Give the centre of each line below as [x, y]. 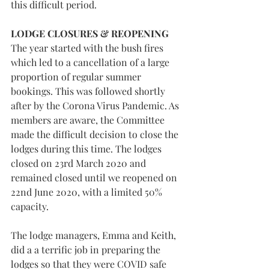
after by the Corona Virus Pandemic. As [96, 105]
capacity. [30, 206]
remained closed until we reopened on [95, 177]
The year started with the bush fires [88, 48]
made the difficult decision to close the [96, 134]
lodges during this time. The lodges [87, 149]
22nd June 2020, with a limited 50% [88, 192]
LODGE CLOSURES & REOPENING [90, 33]
